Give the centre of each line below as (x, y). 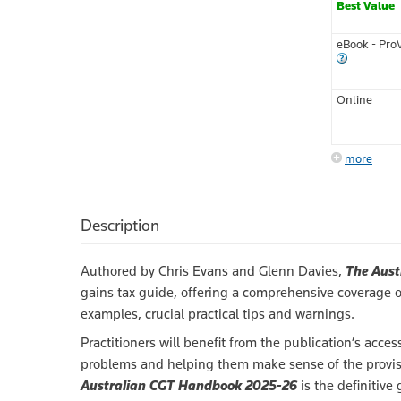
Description (120, 225)
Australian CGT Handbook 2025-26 (189, 385)
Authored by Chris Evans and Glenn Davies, (213, 270)
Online (354, 99)
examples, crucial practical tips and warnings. (218, 313)
